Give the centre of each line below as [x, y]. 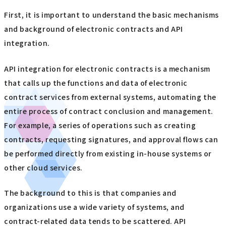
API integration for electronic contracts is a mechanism [107, 68]
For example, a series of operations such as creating [100, 125]
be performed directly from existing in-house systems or [108, 153]
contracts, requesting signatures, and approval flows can [111, 139]
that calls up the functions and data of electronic [96, 82]
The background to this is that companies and [90, 192]
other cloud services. [43, 167]
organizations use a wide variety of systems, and [94, 207]
